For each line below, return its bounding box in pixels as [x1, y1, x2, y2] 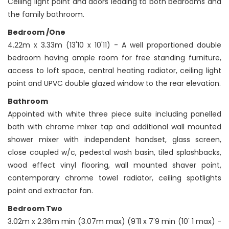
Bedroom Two [8, 203, 62, 214]
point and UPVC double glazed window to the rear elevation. [8, 78, 221, 89]
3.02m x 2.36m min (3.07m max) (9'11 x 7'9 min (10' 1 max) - [8, 216, 221, 227]
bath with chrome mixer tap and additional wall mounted [8, 122, 221, 132]
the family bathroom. [8, 9, 84, 20]
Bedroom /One [8, 27, 65, 38]
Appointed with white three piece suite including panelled [8, 109, 221, 120]
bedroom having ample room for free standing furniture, [8, 53, 221, 63]
